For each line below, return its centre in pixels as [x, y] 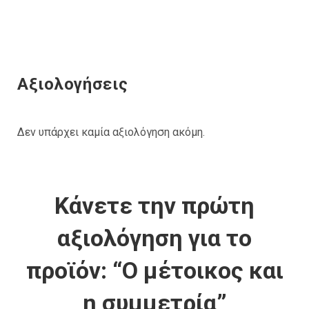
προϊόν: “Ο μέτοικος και [154, 270]
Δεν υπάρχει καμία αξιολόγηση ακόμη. [111, 132]
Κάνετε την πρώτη [154, 206]
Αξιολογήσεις [73, 84]
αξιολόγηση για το [154, 238]
